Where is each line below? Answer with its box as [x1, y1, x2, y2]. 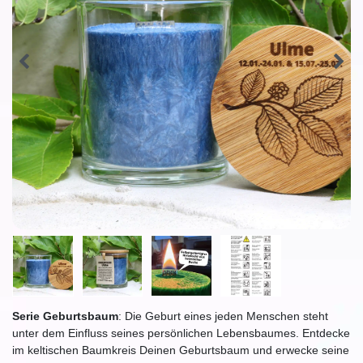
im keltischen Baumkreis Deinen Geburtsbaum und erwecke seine [12, 343, 349, 357]
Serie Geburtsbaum [12, 309, 118, 322]
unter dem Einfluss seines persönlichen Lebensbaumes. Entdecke [12, 326, 350, 340]
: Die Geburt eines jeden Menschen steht [118, 309, 328, 322]
